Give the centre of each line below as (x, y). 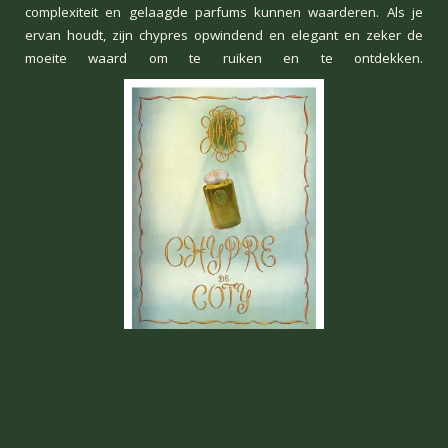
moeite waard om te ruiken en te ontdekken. (224, 58)
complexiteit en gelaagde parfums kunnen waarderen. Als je (224, 12)
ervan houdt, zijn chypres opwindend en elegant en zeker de (224, 35)
